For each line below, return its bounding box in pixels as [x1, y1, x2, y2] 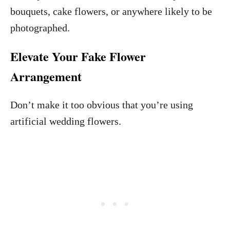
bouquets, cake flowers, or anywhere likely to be [10, 6, 212, 17]
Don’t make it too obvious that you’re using [10, 99, 193, 110]
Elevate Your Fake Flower [10, 47, 146, 65]
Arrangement [10, 67, 82, 85]
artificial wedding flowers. [10, 116, 121, 127]
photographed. [10, 22, 72, 33]
